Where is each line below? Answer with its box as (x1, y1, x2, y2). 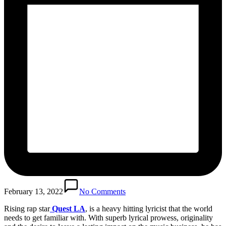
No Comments (79, 187, 126, 196)
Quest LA (50, 204, 85, 213)
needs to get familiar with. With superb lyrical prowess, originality (4, 213, 213, 222)
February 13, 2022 (4, 187, 63, 196)
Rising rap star (4, 204, 50, 213)
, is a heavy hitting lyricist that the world (85, 204, 212, 213)
